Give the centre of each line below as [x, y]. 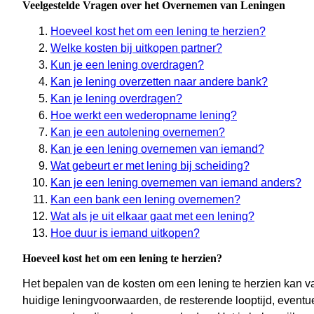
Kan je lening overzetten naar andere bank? [159, 82]
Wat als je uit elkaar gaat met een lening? [152, 217]
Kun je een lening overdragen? [127, 65]
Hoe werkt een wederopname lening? [144, 116]
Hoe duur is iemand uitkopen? [125, 233]
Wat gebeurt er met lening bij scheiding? [150, 166]
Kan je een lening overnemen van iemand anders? [176, 183]
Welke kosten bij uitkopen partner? [136, 48]
